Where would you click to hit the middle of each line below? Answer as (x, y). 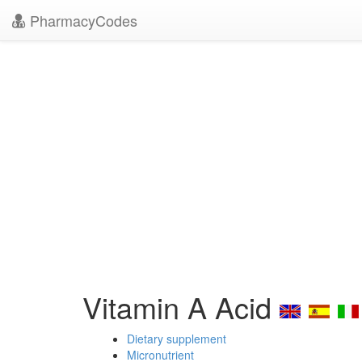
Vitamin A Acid (181, 307)
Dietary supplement (177, 339)
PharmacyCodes (82, 20)
